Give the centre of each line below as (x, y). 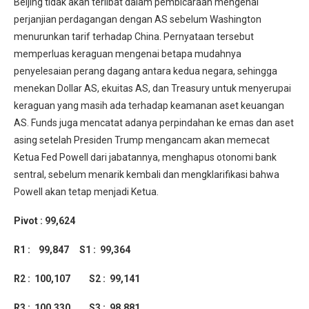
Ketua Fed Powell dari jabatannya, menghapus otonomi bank (145, 158)
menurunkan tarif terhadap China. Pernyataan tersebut (134, 37)
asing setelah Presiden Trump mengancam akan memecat (142, 140)
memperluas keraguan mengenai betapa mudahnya (128, 54)
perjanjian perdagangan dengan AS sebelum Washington (138, 20)
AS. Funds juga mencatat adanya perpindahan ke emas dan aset (154, 123)
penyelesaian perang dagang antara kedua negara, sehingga (146, 71)
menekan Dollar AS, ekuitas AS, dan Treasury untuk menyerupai (152, 89)
